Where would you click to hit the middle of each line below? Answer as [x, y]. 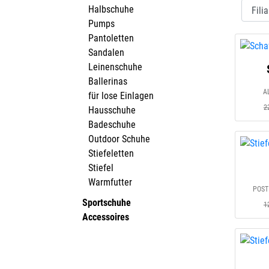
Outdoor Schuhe [119, 139]
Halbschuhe [111, 9]
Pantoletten [111, 38]
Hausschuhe [112, 110]
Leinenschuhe [115, 67]
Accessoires [106, 217]
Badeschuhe [112, 125]
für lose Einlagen [121, 96]
